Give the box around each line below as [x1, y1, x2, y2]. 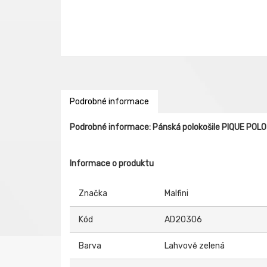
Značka [79, 188, 107, 198]
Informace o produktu [70, 159, 154, 169]
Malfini [164, 188, 188, 198]
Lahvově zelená [164, 241, 225, 251]
